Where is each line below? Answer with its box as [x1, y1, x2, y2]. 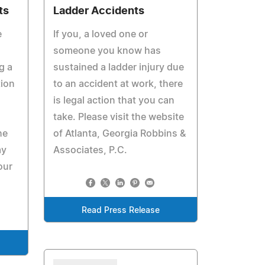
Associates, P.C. [53, 146, 128, 155]
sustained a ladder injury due [53, 63, 185, 72]
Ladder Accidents [53, 6, 145, 17]
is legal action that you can [53, 96, 175, 105]
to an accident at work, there [53, 79, 183, 89]
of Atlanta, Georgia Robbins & [53, 129, 186, 138]
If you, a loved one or [53, 30, 148, 39]
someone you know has [53, 46, 161, 56]
